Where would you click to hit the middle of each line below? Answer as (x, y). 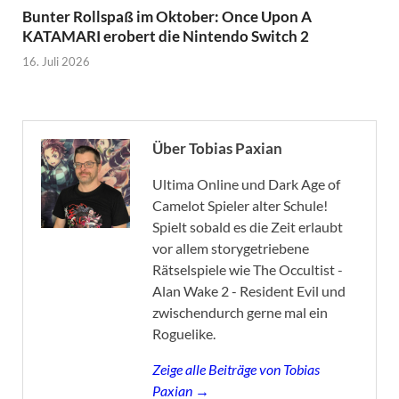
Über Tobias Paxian (217, 149)
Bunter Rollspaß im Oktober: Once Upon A (167, 16)
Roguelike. (184, 334)
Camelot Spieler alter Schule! (240, 206)
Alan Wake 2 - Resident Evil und (249, 291)
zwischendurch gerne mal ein (240, 313)
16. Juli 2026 (56, 62)
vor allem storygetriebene (231, 248)
